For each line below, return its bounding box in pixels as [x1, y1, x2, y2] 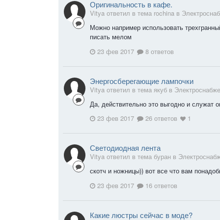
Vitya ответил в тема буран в [90, 152, 178, 162]
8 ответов [143, 46, 174, 56]
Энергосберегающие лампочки [90, 75, 193, 86]
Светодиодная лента [90, 142, 161, 153]
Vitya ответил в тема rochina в [90, 8, 182, 18]
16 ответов [143, 180, 177, 190]
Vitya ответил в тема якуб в [90, 84, 174, 94]
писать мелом [90, 31, 134, 41]
